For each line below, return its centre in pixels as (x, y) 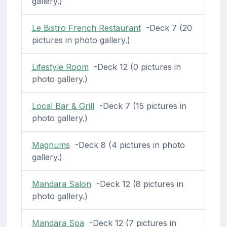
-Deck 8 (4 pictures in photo (127, 145)
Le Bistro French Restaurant (86, 28)
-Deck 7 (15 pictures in (140, 106)
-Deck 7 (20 (166, 28)
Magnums (51, 145)
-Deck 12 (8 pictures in (137, 184)
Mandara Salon (61, 184)
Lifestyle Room (60, 67)
